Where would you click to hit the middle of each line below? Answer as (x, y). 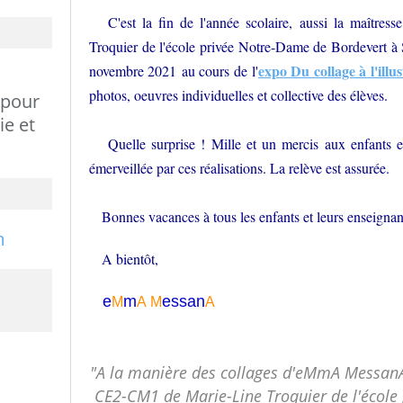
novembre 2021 (135, 71)
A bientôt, (124, 259)
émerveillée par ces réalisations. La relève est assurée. (239, 168)
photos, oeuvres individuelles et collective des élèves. (238, 95)
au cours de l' (220, 71)
